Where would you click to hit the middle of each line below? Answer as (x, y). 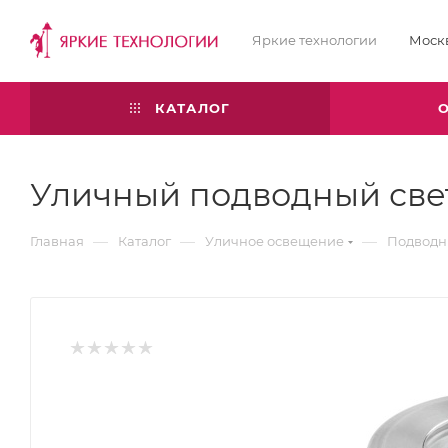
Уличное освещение (274, 241)
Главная (57, 241)
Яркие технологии (314, 40)
